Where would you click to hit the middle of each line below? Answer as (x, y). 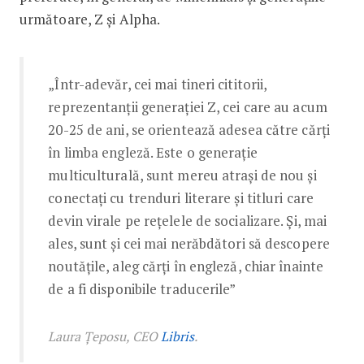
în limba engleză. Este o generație (153, 152)
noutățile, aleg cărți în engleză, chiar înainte (186, 266)
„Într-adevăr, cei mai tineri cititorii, (158, 84)
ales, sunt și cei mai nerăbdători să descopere (189, 243)
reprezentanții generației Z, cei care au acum (188, 106)
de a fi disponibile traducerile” (142, 288)
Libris (178, 336)
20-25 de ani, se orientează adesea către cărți (189, 129)
